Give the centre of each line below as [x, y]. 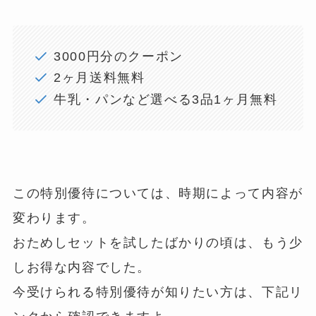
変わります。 [54, 218]
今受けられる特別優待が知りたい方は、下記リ [158, 292]
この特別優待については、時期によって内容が [158, 193]
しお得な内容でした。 [82, 267]
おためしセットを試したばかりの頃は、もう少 [158, 242]
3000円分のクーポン [119, 56]
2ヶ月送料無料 [99, 78]
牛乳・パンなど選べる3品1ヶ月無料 [166, 99]
